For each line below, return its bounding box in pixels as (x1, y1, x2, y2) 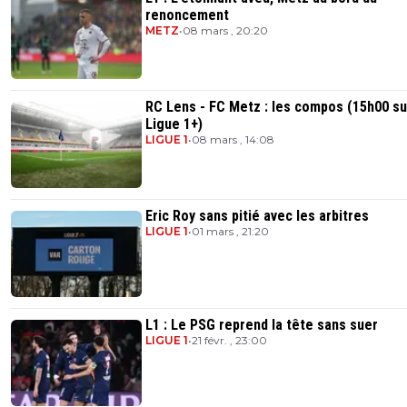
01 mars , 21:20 (192, 224, 269, 239)
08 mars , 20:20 (183, 24, 268, 38)
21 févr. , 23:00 (192, 333, 267, 348)
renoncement (145, 6, 229, 25)
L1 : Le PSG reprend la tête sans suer (145, 316, 378, 334)
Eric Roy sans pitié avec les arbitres (145, 207, 369, 225)
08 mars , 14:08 (192, 133, 274, 147)
